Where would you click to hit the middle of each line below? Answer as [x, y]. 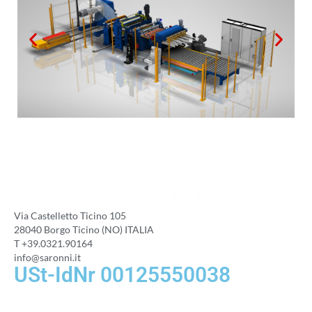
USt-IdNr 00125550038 [122, 275]
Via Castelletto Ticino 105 [70, 216]
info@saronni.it [47, 258]
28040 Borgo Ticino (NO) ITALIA [84, 230]
